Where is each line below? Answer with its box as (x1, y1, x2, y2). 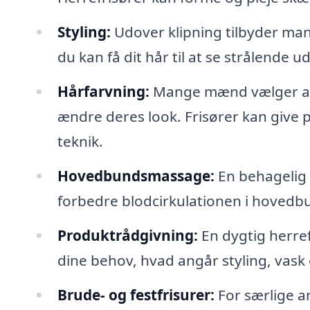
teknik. (57, 131, 103, 152)
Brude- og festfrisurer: (57, 284, 215, 304)
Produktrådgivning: (57, 225, 198, 245)
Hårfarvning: (57, 82, 149, 102)
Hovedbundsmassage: (57, 165, 215, 185)
